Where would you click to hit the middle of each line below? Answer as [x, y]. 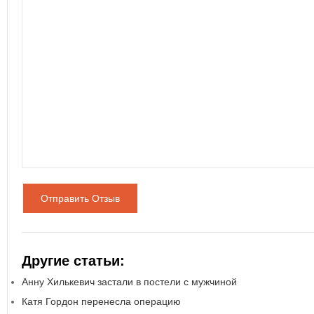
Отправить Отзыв [80, 199]
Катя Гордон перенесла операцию [101, 302]
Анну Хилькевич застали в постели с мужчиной [129, 282]
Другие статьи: [73, 261]
